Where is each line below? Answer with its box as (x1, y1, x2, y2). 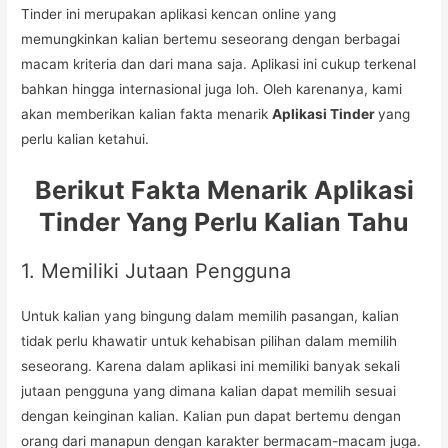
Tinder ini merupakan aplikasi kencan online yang (21, 5, 337, 22)
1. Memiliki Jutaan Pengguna (21, 258, 292, 283)
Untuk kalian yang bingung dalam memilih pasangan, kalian (21, 307, 400, 324)
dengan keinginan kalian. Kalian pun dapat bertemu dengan (21, 407, 402, 424)
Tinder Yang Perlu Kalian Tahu (39, 206, 409, 237)
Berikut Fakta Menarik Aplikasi (34, 174, 414, 205)
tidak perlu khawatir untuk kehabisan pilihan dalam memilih (21, 332, 398, 349)
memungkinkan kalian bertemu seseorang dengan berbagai (21, 30, 401, 47)
